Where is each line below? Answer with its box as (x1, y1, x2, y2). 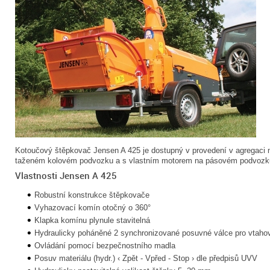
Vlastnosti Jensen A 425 (15, 169, 117, 181)
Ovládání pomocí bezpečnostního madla (34, 241, 175, 250)
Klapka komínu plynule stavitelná (34, 216, 150, 225)
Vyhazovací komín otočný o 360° (34, 203, 151, 212)
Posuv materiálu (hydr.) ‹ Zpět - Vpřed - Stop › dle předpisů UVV (34, 254, 257, 263)
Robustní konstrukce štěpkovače (34, 190, 149, 199)
